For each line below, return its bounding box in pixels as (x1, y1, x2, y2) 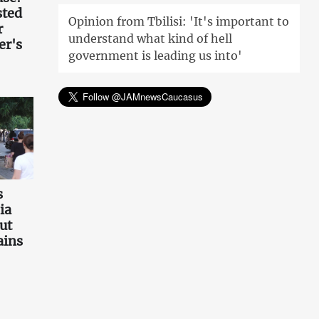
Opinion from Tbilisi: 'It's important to (68, 14, 290, 29)
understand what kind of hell (68, 31, 233, 46)
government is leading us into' (68, 48, 243, 63)
